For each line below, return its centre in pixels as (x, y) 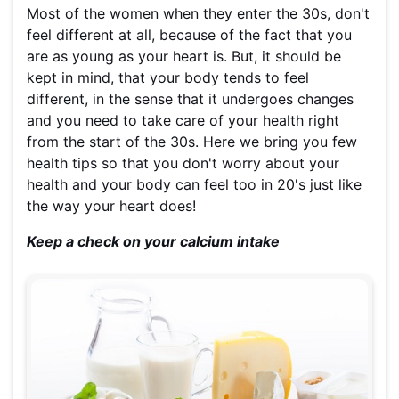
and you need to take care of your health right (183, 121)
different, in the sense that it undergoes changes (190, 99)
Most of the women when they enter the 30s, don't (198, 14)
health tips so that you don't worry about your (183, 163)
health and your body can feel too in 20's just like (194, 185)
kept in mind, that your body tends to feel (168, 78)
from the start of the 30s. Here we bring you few (192, 142)
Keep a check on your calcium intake (153, 242)
